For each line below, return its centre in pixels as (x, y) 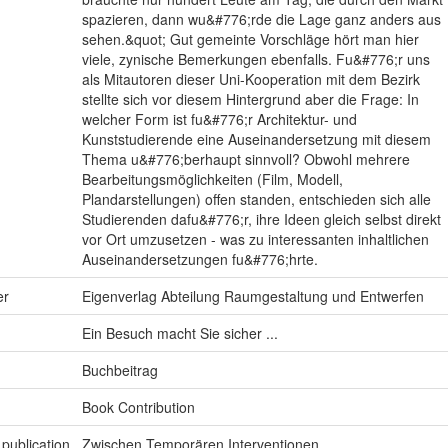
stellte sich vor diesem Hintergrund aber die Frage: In (250, 98)
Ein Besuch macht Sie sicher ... (179, 332)
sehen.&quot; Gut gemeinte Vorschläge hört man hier (250, 38)
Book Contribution (138, 406)
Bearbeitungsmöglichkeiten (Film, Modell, (212, 178)
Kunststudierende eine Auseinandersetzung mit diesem (256, 138)
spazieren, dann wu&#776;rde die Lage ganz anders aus (261, 18)
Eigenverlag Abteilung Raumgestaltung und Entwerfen (252, 295)
